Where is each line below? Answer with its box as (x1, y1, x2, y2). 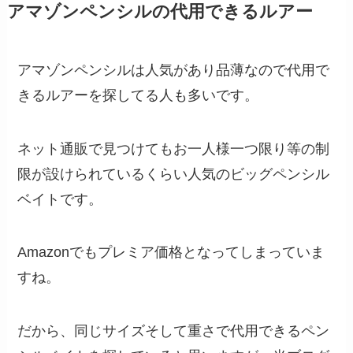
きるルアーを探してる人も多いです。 (17, 87, 259, 103)
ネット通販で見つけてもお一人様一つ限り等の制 (17, 140, 330, 157)
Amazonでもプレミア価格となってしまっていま (17, 244, 325, 261)
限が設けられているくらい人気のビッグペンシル (17, 165, 330, 182)
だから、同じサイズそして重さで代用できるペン (17, 323, 330, 340)
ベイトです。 (17, 191, 103, 207)
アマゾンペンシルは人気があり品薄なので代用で (17, 61, 330, 78)
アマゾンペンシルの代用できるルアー (6, 2, 313, 21)
